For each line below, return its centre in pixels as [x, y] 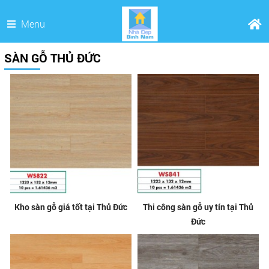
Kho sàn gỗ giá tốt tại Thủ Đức [71, 207]
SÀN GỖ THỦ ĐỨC [52, 58]
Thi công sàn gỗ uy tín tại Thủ [198, 207]
